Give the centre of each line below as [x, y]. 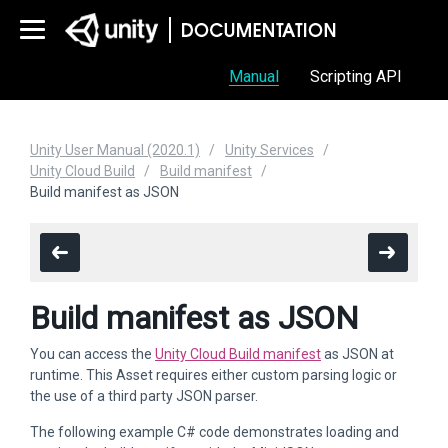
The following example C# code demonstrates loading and [214, 432]
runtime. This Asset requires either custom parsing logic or [213, 375]
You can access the [92, 354]
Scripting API [356, 76]
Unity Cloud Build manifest [238, 354]
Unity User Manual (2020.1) [115, 150]
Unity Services [269, 150]
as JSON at [357, 354]
